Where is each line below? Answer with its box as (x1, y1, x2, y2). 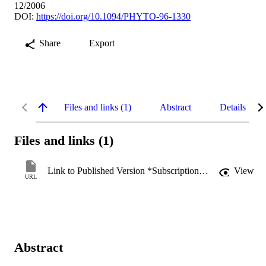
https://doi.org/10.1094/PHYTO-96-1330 (36, 11, 191, 21)
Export (89, 37, 115, 48)
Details (220, 102, 246, 112)
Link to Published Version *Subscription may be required (199, 166, 208, 176)
